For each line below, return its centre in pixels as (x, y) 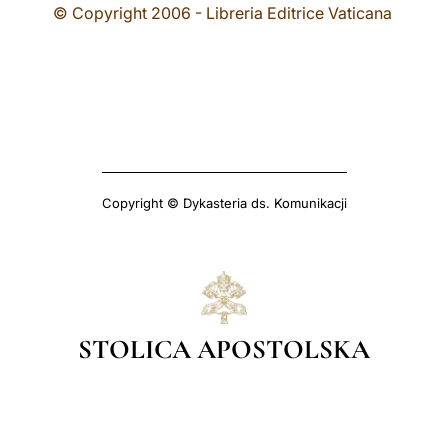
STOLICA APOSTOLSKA (224, 349)
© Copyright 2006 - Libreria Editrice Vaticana (222, 13)
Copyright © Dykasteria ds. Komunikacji (224, 203)
